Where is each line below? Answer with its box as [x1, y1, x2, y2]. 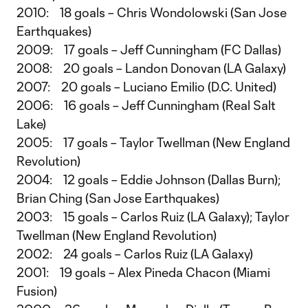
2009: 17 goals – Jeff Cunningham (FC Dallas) [16, 42, 281, 57]
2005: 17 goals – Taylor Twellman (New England [16, 135, 290, 150]
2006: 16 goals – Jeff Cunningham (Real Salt [16, 98, 276, 113]
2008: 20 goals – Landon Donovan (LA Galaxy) [16, 60, 286, 76]
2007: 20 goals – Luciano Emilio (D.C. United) [16, 79, 276, 94]
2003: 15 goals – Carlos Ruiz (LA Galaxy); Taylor [16, 209, 289, 224]
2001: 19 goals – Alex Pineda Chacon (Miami [16, 265, 270, 280]
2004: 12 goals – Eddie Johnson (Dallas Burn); [16, 172, 280, 187]
